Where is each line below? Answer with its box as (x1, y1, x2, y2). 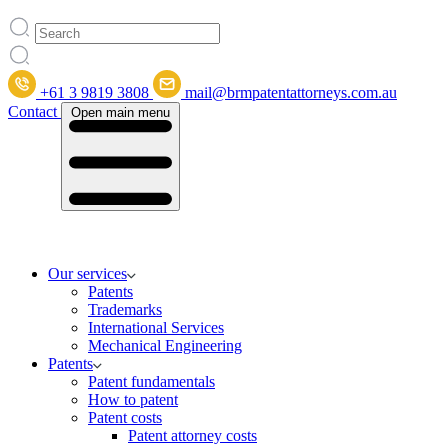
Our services (48, 264, 127, 282)
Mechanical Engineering (88, 336, 242, 354)
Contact (8, 103, 57, 120)
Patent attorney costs (128, 426, 257, 444)
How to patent (88, 390, 178, 408)
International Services (88, 318, 224, 336)
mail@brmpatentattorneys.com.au (185, 84, 397, 101)
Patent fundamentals (88, 372, 215, 390)
